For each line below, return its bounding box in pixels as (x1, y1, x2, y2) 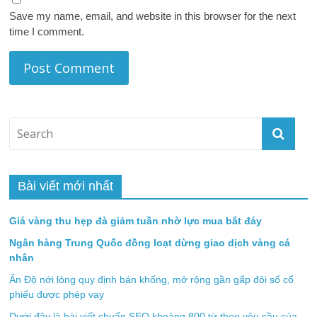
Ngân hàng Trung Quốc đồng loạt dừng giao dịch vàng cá (9, 237, 291, 248)
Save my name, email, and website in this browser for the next (9, 10, 296, 22)
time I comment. (9, 25, 85, 38)
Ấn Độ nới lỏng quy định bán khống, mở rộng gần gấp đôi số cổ (9, 274, 294, 285)
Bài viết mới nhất (18, 179, 114, 193)
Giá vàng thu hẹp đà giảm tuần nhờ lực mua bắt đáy (9, 215, 263, 226)
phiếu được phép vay (9, 289, 105, 300)
